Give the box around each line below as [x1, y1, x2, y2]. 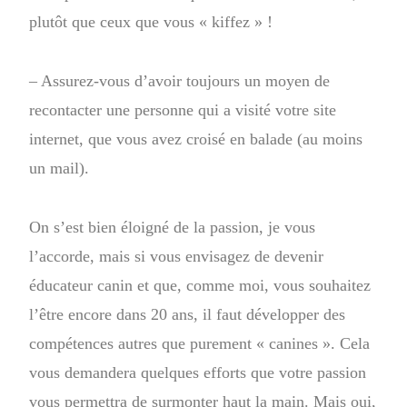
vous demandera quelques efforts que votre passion [29, 362, 367, 382]
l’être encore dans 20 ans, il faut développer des [29, 304, 346, 323]
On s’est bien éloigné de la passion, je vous [29, 217, 316, 236]
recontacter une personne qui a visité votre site [29, 100, 337, 119]
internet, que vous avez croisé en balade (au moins [29, 129, 363, 148]
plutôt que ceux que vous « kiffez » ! [29, 12, 278, 31]
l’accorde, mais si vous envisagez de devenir [29, 246, 324, 265]
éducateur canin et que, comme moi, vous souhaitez [29, 275, 372, 294]
